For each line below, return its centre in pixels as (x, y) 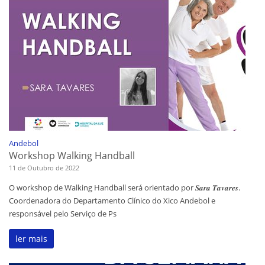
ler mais (31, 239)
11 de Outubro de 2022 (44, 168)
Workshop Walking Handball (72, 156)
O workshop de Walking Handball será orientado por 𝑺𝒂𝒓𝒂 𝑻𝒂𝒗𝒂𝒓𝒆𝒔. (125, 188)
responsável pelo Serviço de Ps (63, 214)
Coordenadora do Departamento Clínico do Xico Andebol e (112, 201)
